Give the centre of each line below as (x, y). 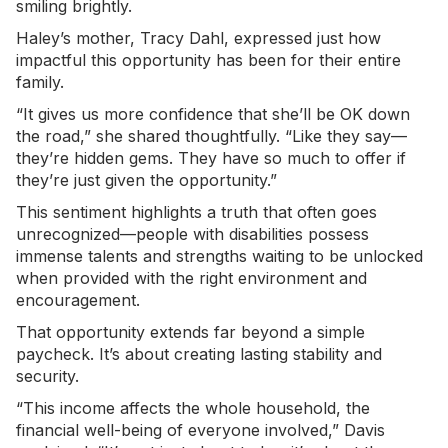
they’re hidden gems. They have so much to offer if (211, 158)
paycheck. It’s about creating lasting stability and (199, 354)
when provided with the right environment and (191, 278)
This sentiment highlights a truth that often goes (196, 212)
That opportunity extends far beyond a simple (190, 332)
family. (40, 82)
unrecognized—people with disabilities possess (192, 234)
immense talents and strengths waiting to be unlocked (219, 256)
